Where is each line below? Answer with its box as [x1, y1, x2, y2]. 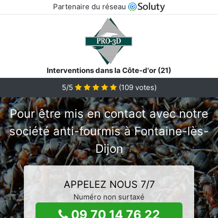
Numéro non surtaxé [73, 192, 145, 201]
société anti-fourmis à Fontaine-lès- [9, 124, 209, 138]
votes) [133, 82, 157, 92]
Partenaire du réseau [53, 2, 128, 11]
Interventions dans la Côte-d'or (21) [47, 65, 171, 75]
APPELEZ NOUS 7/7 [63, 178, 155, 190]
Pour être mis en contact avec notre [10, 106, 208, 121]
